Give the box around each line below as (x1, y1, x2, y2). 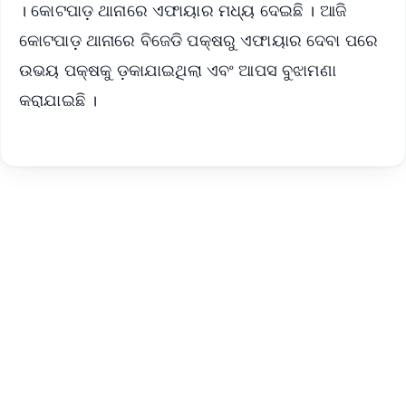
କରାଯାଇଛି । (19, 89, 102, 111)
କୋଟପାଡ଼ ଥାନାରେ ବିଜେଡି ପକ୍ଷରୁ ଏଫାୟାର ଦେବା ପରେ (19, 29, 379, 52)
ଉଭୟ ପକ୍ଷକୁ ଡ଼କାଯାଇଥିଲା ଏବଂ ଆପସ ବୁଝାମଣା (19, 59, 336, 82)
